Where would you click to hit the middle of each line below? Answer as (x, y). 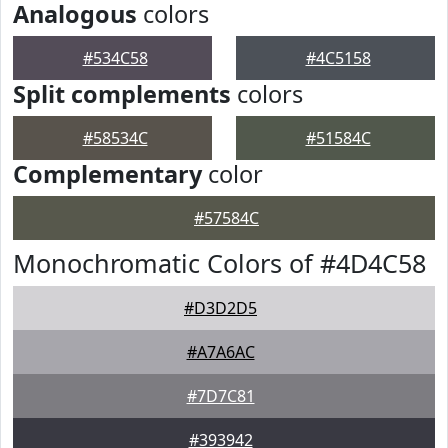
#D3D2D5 (220, 308)
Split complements (122, 94)
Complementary (107, 174)
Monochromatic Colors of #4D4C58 (219, 263)
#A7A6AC (220, 352)
